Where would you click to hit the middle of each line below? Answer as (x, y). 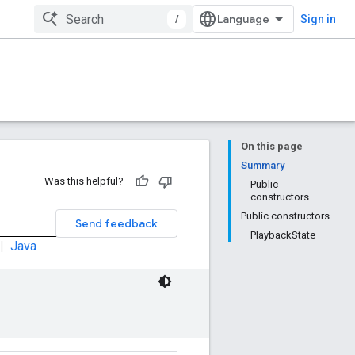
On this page (272, 146)
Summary (263, 165)
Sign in (318, 19)
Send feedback (116, 223)
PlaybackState (283, 235)
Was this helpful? (84, 181)
